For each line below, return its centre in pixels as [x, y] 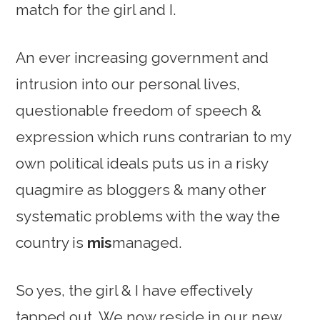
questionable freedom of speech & [139, 110]
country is [52, 242]
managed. [147, 242]
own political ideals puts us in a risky [142, 163]
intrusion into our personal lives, [128, 84]
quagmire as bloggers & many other [141, 190]
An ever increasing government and [142, 57]
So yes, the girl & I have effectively [134, 290]
